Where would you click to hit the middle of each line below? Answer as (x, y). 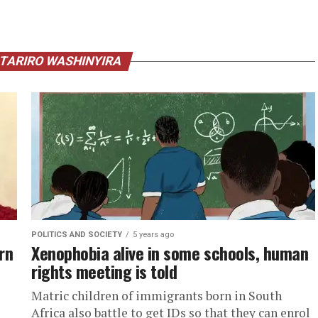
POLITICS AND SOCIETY (77, 235)
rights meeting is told (104, 271)
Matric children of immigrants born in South (157, 296)
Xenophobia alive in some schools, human (170, 253)
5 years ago (153, 235)
